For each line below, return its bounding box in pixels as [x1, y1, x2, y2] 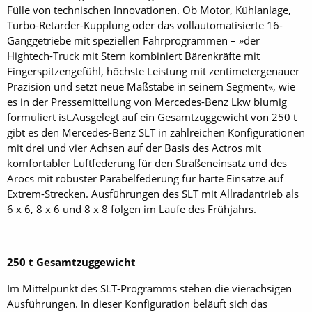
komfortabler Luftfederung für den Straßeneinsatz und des [7, 156, 287, 171]
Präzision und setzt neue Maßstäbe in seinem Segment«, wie [7, 79, 295, 94]
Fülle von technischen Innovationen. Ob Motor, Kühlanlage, [7, 3, 291, 17]
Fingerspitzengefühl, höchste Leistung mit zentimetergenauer [7, 64, 299, 79]
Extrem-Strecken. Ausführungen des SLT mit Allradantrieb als [7, 187, 299, 201]
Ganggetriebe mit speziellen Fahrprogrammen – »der [7, 33, 260, 48]
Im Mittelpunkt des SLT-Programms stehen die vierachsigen [7, 281, 292, 296]
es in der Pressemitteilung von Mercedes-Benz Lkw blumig [7, 95, 287, 109]
